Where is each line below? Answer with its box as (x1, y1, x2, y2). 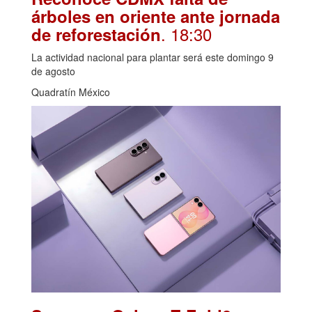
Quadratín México (31, 84, 110, 99)
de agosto (31, 63, 75, 78)
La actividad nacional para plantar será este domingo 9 (31, 49, 274, 64)
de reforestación (31, 22, 161, 46)
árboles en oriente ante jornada (31, 3, 280, 28)
